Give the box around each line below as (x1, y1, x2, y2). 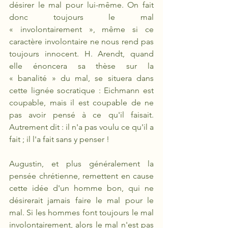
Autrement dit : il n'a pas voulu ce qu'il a (9, 122, 154, 132)
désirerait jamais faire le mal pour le (9, 195, 154, 205)
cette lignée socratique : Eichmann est (9, 85, 154, 95)
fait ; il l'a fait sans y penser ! (9, 134, 109, 144)
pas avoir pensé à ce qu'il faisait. (9, 110, 154, 120)
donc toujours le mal (9, 12, 154, 22)
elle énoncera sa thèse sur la (9, 61, 154, 71)
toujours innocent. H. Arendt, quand (9, 49, 154, 59)
